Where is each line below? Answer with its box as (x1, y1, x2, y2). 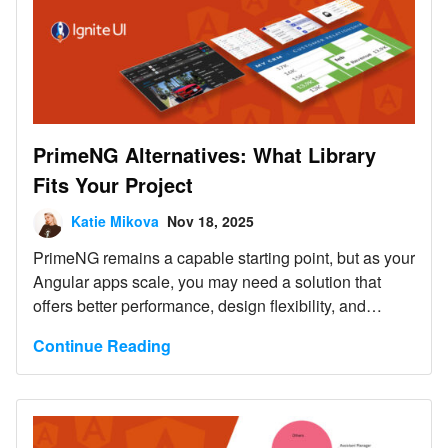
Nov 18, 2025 (167, 210, 254, 231)
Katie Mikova (71, 210, 163, 231)
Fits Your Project (33, 170, 193, 200)
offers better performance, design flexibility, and (33, 294, 366, 318)
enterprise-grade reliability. (33, 318, 221, 342)
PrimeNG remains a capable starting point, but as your (33, 246, 415, 270)
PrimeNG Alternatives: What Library (33, 140, 376, 170)
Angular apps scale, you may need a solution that (33, 270, 381, 294)
